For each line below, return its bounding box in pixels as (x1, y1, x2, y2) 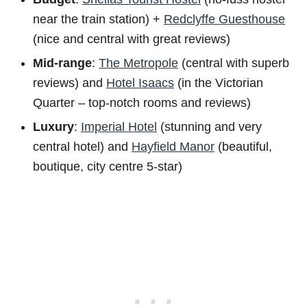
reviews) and (33, 75, 106, 90)
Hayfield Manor (132, 139, 214, 153)
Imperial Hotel (81, 119, 157, 134)
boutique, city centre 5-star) (33, 159, 182, 173)
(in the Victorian (174, 75, 263, 90)
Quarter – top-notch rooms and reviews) (33, 95, 251, 110)
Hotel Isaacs (106, 75, 174, 90)
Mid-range (33, 56, 92, 70)
